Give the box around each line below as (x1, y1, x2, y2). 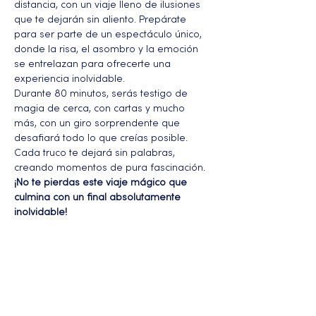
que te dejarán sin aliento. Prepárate (14, 15, 189, 25)
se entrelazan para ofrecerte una (14, 59, 174, 69)
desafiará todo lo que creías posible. (14, 133, 190, 143)
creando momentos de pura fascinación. (14, 163, 205, 173)
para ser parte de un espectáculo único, (14, 30, 205, 39)
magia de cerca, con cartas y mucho (14, 104, 188, 114)
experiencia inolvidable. (14, 74, 125, 84)
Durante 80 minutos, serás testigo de (14, 89, 190, 99)
